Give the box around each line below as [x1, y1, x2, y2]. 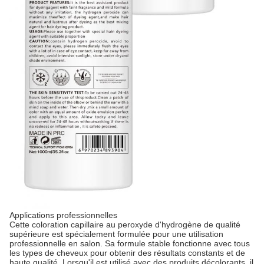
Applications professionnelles [9, 210, 117, 220]
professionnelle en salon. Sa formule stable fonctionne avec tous [9, 238, 250, 248]
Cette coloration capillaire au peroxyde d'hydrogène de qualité [9, 219, 240, 229]
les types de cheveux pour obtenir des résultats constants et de [9, 247, 245, 258]
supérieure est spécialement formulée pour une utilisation [9, 229, 223, 239]
